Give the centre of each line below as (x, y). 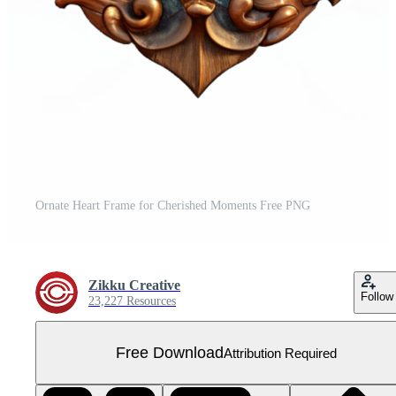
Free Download (170, 352)
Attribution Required (280, 353)
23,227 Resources (132, 301)
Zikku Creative (134, 285)
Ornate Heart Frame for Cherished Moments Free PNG (173, 206)
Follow (377, 297)
